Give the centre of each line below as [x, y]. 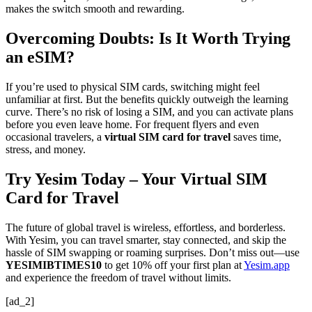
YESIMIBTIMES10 [54, 265]
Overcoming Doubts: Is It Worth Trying [148, 39]
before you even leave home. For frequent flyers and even [132, 125]
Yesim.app [267, 265]
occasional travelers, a [55, 137]
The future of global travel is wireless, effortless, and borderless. [146, 227]
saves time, [256, 137]
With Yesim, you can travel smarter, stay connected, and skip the [146, 240]
